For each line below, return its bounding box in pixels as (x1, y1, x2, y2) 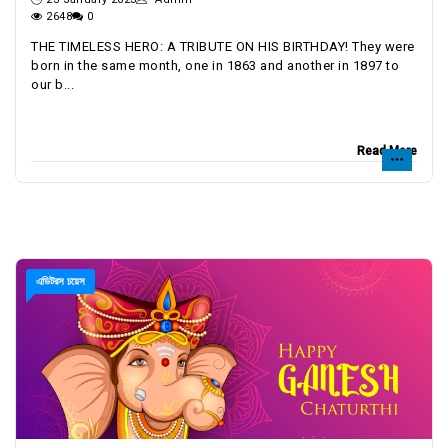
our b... (31, 77, 74, 92)
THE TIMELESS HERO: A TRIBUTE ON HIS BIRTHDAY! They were (31, 39, 415, 54)
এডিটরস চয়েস (36, 275, 85, 288)
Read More (357, 144, 417, 158)
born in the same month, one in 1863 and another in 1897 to (31, 58, 399, 73)
